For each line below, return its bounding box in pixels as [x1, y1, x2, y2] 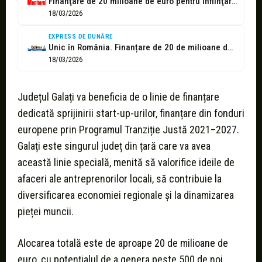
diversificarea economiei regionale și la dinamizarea [18, 189, 234, 202]
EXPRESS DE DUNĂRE [49, 33, 113, 41]
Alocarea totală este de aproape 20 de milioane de [18, 237, 228, 250]
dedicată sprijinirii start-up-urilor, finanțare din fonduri [18, 107, 244, 120]
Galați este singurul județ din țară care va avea [18, 140, 211, 153]
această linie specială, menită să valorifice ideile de [18, 156, 235, 169]
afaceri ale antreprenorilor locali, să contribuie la [18, 173, 222, 185]
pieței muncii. [18, 205, 74, 218]
